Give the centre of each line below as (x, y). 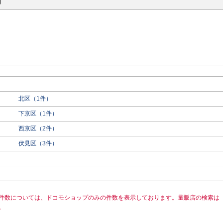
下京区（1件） (38, 113)
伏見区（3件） (38, 143)
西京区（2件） (38, 128)
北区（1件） (35, 99)
